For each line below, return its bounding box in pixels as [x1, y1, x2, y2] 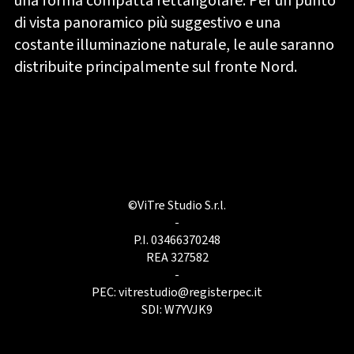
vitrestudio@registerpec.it [119, 284, 262, 302]
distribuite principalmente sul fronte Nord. [13, 56, 297, 79]
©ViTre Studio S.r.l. [128, 197, 226, 215]
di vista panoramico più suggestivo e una [13, 12, 281, 35]
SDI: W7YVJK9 [141, 301, 213, 319]
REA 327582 [145, 249, 209, 267]
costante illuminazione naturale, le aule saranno [13, 34, 334, 57]
